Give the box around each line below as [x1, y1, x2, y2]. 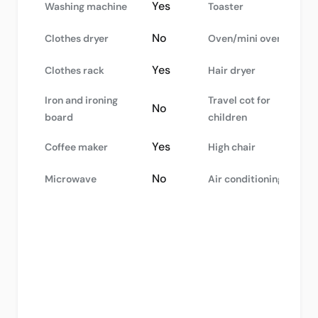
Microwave [45, 172, 97, 185]
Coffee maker [45, 141, 108, 153]
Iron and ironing [45, 94, 118, 106]
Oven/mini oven [208, 32, 283, 45]
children [208, 111, 247, 124]
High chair [208, 141, 256, 153]
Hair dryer [208, 64, 256, 77]
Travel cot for [208, 94, 270, 106]
